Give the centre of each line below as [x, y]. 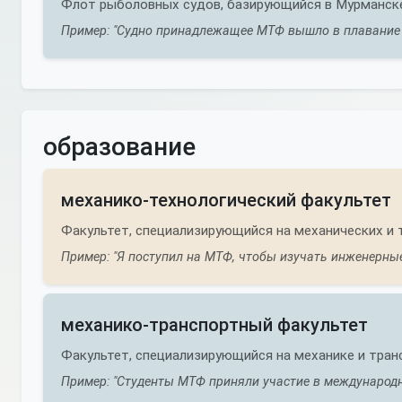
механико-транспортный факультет [214, 325]
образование [119, 147]
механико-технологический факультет [226, 200]
